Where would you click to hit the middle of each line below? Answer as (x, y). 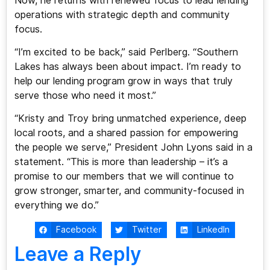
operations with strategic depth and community (122, 14)
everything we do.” (56, 206)
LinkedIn (214, 230)
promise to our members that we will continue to (124, 177)
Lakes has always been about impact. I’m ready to (127, 67)
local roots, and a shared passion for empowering (126, 133)
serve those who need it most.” (85, 96)
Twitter (147, 230)
